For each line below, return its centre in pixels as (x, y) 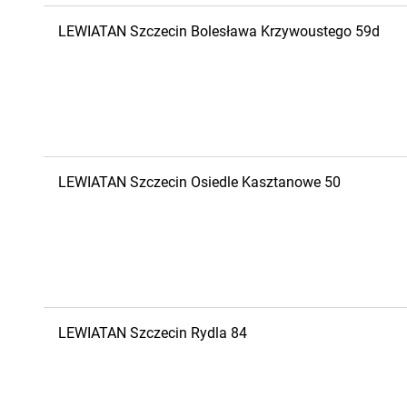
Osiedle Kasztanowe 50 (266, 182)
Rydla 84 (219, 333)
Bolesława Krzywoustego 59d (285, 31)
